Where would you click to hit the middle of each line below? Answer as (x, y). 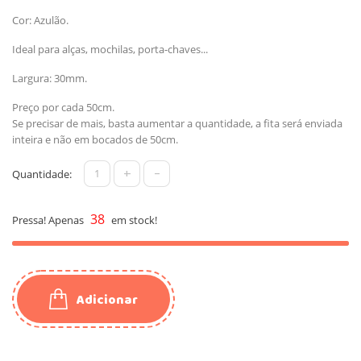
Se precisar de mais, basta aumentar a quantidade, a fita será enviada (177, 123)
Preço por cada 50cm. (63, 107)
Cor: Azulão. (40, 20)
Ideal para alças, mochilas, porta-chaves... (110, 49)
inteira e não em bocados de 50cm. (95, 139)
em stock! (133, 220)
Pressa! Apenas (49, 220)
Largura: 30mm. (50, 78)
